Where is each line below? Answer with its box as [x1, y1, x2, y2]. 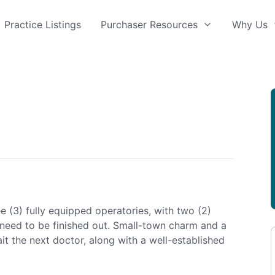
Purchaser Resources [101, 18, 198, 31]
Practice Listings [4, 18, 81, 31]
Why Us [232, 18, 268, 31]
